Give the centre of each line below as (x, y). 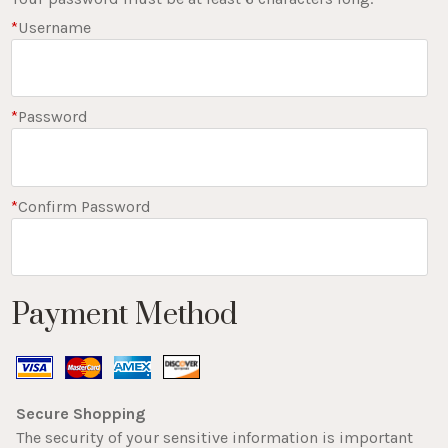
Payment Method (125, 316)
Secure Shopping (81, 414)
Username (55, 28)
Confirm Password (85, 206)
